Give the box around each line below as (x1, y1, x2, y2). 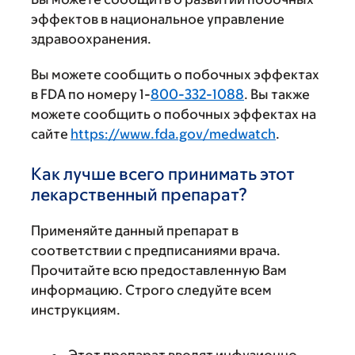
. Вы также (244, 86, 310, 102)
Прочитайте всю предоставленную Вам (31, 262, 287, 278)
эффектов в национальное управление (31, 11, 284, 27)
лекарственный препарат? (31, 185, 247, 204)
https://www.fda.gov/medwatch (71, 126, 276, 142)
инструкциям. (31, 302, 120, 318)
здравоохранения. (31, 31, 151, 47)
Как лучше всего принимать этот (31, 164, 295, 184)
